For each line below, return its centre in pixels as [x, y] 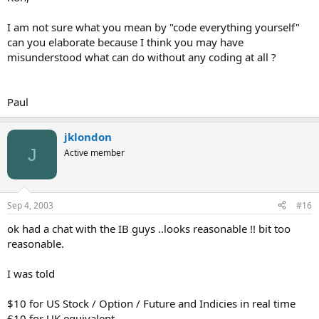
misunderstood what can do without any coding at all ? [142, 57]
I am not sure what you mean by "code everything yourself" [153, 27]
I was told [31, 273]
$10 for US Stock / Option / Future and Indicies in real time [151, 303]
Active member [94, 153]
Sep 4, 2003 [30, 205]
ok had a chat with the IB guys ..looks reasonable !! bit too [149, 228]
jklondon [88, 137]
